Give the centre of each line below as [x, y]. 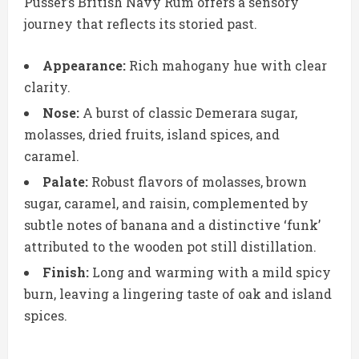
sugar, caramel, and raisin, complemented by [166, 204]
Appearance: [84, 66]
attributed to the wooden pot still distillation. [170, 247]
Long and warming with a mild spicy [210, 272]
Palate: [65, 182]
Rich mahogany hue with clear [226, 66]
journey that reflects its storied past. [141, 24]
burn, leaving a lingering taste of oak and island [178, 294]
